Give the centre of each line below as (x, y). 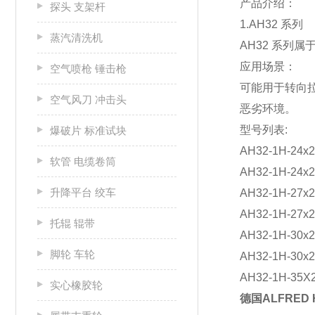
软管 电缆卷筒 (83, 161)
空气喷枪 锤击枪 (88, 69)
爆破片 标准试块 (88, 130)
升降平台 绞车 (83, 192)
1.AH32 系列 (271, 24)
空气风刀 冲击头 (88, 99)
